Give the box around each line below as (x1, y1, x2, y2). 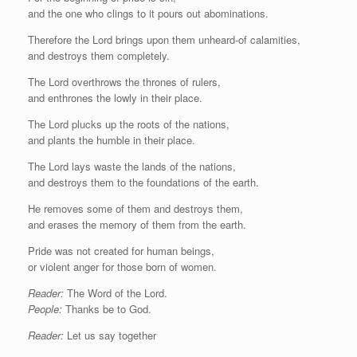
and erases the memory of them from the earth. (28, 216, 246, 232)
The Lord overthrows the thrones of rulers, (28, 73, 221, 89)
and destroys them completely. (28, 47, 170, 63)
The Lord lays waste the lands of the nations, (28, 158, 236, 174)
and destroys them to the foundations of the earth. (28, 174, 259, 190)
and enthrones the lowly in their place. (28, 89, 202, 105)
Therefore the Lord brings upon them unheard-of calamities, (28, 31, 300, 47)
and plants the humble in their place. (28, 131, 195, 147)
